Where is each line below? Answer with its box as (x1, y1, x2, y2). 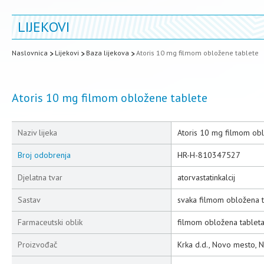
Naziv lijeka (18, 127, 57, 138)
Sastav (18, 194, 41, 205)
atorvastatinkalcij (177, 172, 235, 183)
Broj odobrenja (18, 150, 71, 160)
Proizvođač (18, 239, 57, 250)
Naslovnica (12, 48, 48, 57)
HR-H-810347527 (177, 150, 240, 160)
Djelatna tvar (18, 172, 62, 183)
